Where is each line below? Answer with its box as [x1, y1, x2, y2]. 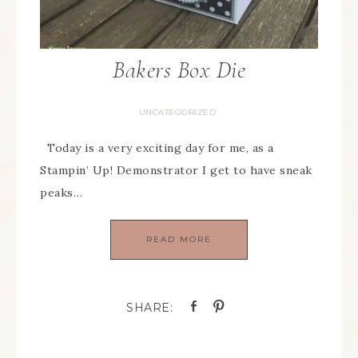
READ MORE [146, 234, 212, 245]
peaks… [40, 185, 82, 201]
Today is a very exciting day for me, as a [40, 141, 274, 156]
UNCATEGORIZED [138, 107, 217, 118]
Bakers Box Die [113, 55, 245, 86]
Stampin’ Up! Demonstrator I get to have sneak [40, 163, 312, 178]
